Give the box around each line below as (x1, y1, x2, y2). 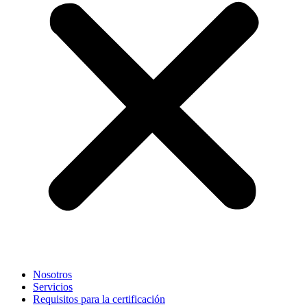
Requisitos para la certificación (33, 293, 165, 305)
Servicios (33, 281, 73, 293)
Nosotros (33, 269, 72, 280)
